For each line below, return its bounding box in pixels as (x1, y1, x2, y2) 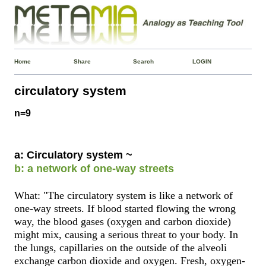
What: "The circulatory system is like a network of (14, 189, 233, 201)
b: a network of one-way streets (14, 162, 175, 175)
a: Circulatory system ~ (14, 148, 133, 161)
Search (132, 58, 154, 65)
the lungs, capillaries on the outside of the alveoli (14, 241, 227, 254)
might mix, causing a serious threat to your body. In (14, 228, 239, 240)
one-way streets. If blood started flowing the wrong (14, 202, 236, 214)
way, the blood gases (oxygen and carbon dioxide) (14, 215, 232, 227)
